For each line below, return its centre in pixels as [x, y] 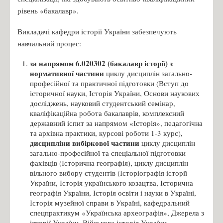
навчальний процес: [49, 43]
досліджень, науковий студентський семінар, [103, 103]
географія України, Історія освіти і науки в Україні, [113, 192]
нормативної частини [67, 73]
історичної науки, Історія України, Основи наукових [115, 93]
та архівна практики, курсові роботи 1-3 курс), [106, 133]
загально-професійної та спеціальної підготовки [108, 153]
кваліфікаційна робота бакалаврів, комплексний [107, 113]
